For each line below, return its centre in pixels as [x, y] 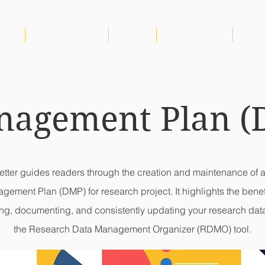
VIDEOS [132, 35]
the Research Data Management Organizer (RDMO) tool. [132, 229]
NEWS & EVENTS [67, 35]
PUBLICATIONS [195, 35]
